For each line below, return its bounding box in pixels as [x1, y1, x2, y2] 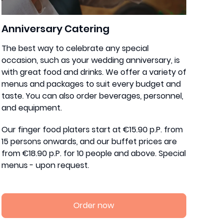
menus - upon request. [1, 159, 89, 171]
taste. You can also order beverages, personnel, [1, 90, 183, 102]
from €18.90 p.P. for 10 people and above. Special [1, 147, 186, 159]
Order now [73, 199, 114, 211]
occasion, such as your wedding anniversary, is [1, 54, 180, 66]
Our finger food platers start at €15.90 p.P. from [1, 123, 183, 135]
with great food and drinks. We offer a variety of [1, 66, 186, 78]
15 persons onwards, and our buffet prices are [1, 135, 177, 147]
